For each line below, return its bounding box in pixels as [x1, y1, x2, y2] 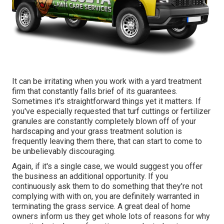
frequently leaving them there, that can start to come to [12, 136, 202, 146]
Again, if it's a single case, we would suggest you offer [12, 161, 202, 171]
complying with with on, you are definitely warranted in [12, 191, 199, 201]
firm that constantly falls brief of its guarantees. [12, 86, 177, 96]
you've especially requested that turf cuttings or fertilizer [12, 106, 210, 116]
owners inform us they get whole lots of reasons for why [12, 211, 210, 221]
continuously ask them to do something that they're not [12, 181, 202, 191]
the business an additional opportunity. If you [12, 171, 168, 181]
